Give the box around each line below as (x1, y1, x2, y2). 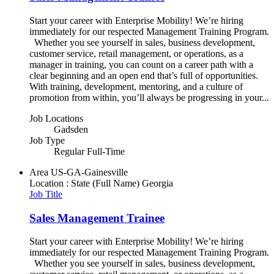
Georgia (142, 177, 173, 188)
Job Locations (29, 113, 83, 124)
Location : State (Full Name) (29, 177, 139, 188)
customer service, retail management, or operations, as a (29, 48, 243, 59)
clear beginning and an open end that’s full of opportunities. (29, 70, 258, 81)
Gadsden (54, 124, 88, 135)
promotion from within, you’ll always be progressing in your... (29, 92, 269, 103)
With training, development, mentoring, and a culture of (29, 81, 243, 92)
